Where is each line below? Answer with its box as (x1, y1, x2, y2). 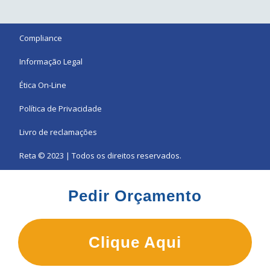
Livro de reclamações (19, 126, 98, 137)
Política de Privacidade (19, 102, 102, 114)
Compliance (19, 32, 63, 43)
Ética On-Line (19, 79, 67, 90)
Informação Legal (19, 55, 83, 67)
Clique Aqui (89, 233, 181, 252)
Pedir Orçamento (68, 187, 202, 206)
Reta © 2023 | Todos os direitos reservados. (19, 149, 182, 161)
